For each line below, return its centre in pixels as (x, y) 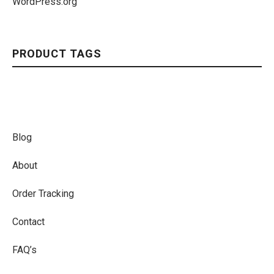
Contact (28, 222)
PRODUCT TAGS (57, 54)
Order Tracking (43, 194)
